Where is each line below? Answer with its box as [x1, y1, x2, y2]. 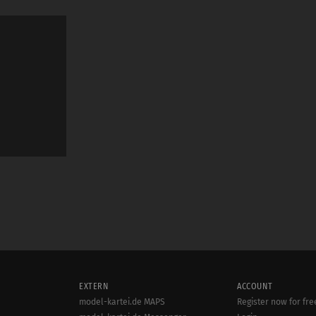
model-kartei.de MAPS [79, 297, 165, 308]
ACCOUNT [237, 281, 273, 292]
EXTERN [79, 281, 109, 292]
